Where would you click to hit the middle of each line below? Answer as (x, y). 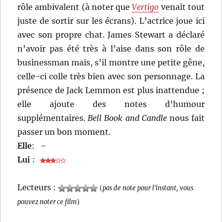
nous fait (186, 118)
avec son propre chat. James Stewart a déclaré (111, 35)
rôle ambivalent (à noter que (75, 7)
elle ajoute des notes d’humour (111, 104)
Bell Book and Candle (127, 118)
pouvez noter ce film (47, 202)
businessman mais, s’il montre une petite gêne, (111, 63)
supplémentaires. (53, 118)
